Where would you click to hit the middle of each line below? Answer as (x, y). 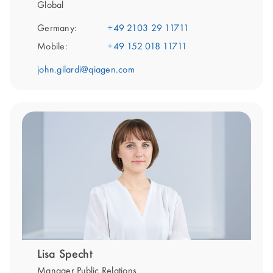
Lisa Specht (65, 255)
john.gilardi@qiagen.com (86, 70)
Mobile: (52, 47)
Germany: (57, 28)
